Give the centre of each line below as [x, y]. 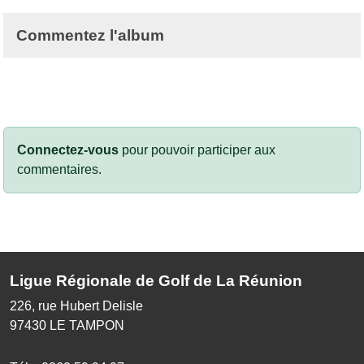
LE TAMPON [87, 326]
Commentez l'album [90, 36]
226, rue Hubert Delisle [76, 306]
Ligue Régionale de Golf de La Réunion [156, 281]
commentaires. [59, 170]
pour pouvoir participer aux [197, 150]
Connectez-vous [68, 150]
